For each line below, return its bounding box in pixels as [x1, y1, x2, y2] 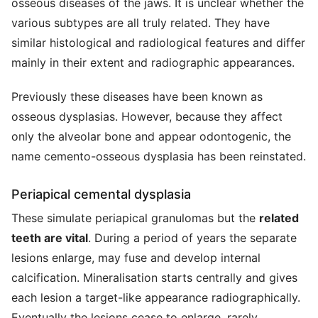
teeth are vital [11, 231, 88, 245]
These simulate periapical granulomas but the [11, 211, 259, 225]
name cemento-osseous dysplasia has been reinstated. [11, 149, 306, 163]
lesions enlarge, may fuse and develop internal [11, 251, 261, 265]
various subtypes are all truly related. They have [11, 16, 270, 30]
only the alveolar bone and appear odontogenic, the [11, 129, 291, 143]
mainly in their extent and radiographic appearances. [11, 55, 295, 70]
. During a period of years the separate [88, 231, 297, 245]
